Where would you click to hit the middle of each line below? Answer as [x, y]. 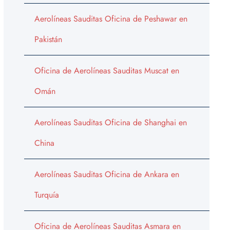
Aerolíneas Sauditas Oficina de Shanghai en [110, 122]
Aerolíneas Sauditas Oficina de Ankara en [107, 174]
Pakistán [48, 39]
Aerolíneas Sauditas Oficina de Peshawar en [111, 18]
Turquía [46, 195]
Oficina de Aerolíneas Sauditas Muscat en [107, 70]
